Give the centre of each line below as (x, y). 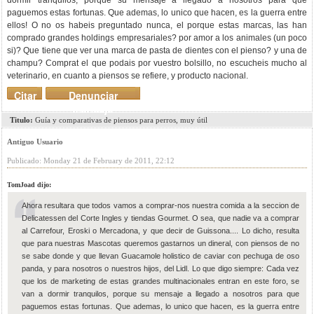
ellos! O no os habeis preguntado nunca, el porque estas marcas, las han (157, 25)
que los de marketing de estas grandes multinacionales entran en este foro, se (161, 281)
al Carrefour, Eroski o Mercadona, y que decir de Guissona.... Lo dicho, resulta (161, 231)
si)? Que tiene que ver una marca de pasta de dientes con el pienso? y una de (157, 50)
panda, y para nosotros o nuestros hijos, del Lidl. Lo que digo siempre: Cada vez (161, 268)
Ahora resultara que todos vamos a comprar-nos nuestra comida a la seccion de (161, 205)
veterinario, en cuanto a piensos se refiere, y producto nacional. (128, 76)
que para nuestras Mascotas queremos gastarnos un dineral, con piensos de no (161, 243)
